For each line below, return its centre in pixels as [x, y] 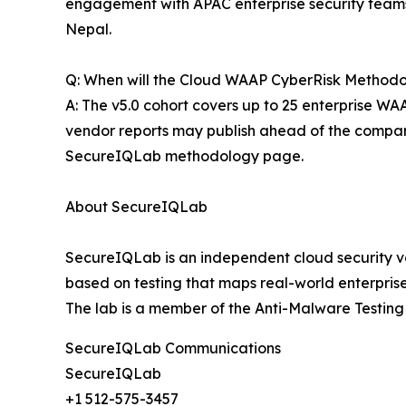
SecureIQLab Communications [173, 348]
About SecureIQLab [136, 206]
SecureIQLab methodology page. [184, 155]
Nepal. [88, 29]
